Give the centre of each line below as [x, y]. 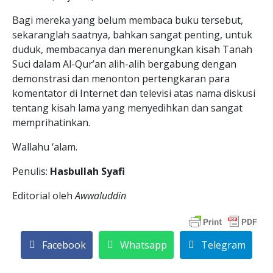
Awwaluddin [101, 196]
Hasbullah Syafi [87, 171]
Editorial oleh [44, 196]
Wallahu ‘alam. [45, 147]
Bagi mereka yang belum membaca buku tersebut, [128, 20]
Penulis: [31, 171]
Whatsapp [144, 245]
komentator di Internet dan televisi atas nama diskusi [134, 93]
